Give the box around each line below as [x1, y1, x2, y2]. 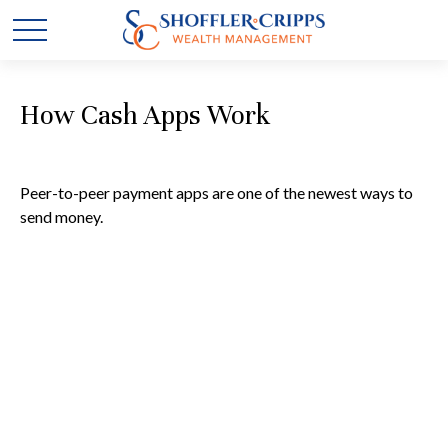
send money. [20, 207, 103, 226]
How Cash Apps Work [20, 99, 270, 132]
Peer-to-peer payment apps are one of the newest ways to [20, 183, 413, 202]
